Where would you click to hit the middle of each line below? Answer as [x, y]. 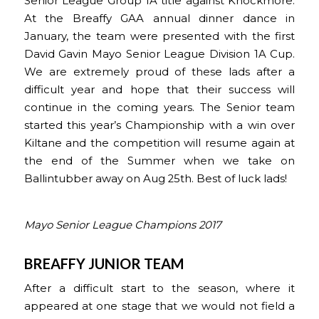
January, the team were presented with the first [159, 36]
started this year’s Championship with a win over [159, 125]
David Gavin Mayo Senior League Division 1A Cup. [159, 54]
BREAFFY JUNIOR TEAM [104, 263]
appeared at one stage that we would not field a [159, 307]
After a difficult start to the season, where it [159, 289]
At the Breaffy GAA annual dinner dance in [159, 18]
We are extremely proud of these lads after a [159, 72]
